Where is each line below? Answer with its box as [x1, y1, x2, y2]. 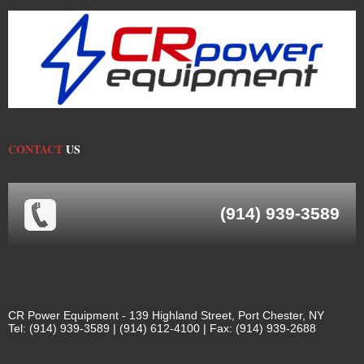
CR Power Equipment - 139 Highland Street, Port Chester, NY [8, 308, 324, 322]
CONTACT [8, 140, 63, 158]
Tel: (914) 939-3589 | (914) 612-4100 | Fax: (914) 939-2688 [8, 321, 316, 335]
